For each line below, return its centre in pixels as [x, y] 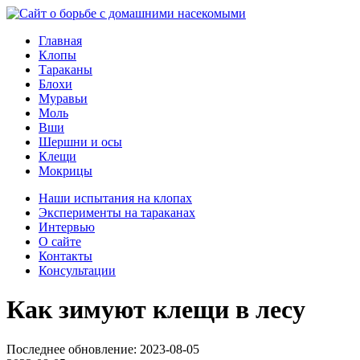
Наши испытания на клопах [115, 198]
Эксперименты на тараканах [117, 213]
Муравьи [63, 98]
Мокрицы [65, 171]
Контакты [65, 256]
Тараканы [65, 70]
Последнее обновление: [73, 349]
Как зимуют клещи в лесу [156, 310]
